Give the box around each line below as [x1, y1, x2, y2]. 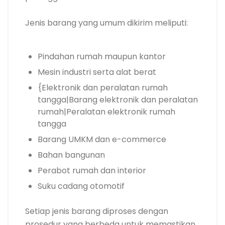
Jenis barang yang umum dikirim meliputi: [25, 17, 188, 29]
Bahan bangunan [38, 149, 105, 161]
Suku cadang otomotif [38, 180, 125, 192]
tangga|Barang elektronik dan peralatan [38, 93, 198, 105]
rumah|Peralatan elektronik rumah [38, 105, 175, 118]
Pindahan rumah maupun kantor [38, 50, 166, 62]
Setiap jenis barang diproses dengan [25, 205, 168, 217]
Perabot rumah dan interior [38, 164, 146, 176]
